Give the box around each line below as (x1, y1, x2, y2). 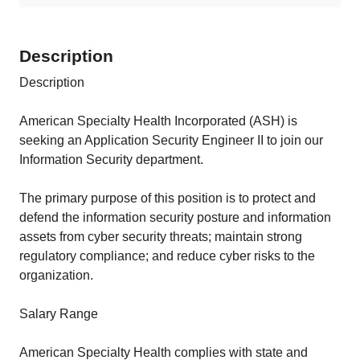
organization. (19, 268, 93, 282)
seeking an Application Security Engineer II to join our (19, 133, 323, 147)
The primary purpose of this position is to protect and (19, 191, 316, 205)
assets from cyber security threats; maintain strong (19, 230, 302, 243)
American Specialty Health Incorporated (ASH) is (19, 114, 297, 128)
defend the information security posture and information (19, 211, 331, 224)
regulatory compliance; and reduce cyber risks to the (19, 249, 315, 263)
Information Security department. (19, 153, 203, 166)
